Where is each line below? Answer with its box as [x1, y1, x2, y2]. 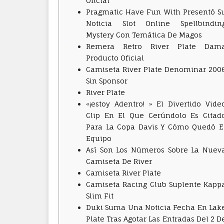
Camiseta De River [86, 157, 152, 165]
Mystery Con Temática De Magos [86, 30, 202, 39]
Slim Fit [86, 191, 113, 200]
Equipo [86, 134, 111, 142]
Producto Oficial [86, 53, 144, 62]
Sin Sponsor [86, 76, 127, 85]
